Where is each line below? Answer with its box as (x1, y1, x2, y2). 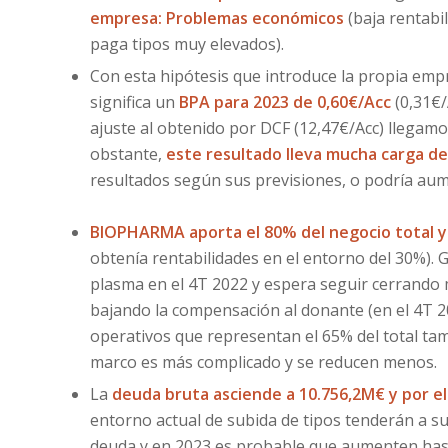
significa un (90, 91, 179, 113)
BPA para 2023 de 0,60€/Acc (179, 91, 395, 113)
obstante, (90, 143, 166, 165)
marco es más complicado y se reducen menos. (90, 351, 437, 373)
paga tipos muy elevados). (90, 33, 284, 55)
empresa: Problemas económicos (90, 7, 348, 29)
